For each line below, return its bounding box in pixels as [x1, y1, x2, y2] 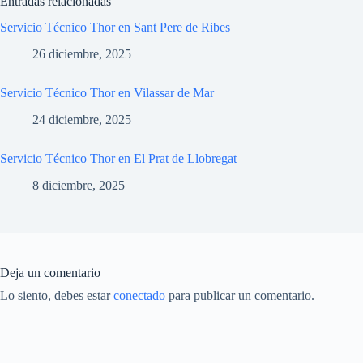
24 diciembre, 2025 [32, 112, 131, 126]
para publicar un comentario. [165, 288, 314, 302]
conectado [113, 288, 165, 302]
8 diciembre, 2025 [32, 177, 125, 192]
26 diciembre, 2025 [32, 47, 131, 62]
